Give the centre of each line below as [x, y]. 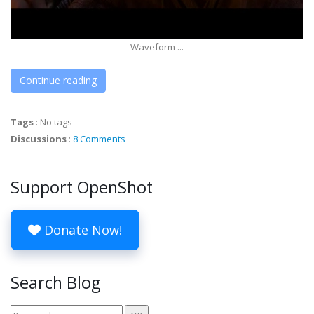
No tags [56, 122]
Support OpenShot [82, 187]
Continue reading [58, 80]
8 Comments [99, 139]
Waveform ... [157, 47]
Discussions [39, 139]
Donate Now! [81, 230]
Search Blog [55, 282]
